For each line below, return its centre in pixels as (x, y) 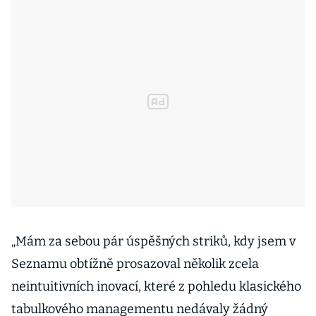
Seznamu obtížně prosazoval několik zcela (135, 264)
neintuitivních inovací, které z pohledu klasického (156, 286)
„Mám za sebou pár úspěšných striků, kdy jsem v (153, 241)
